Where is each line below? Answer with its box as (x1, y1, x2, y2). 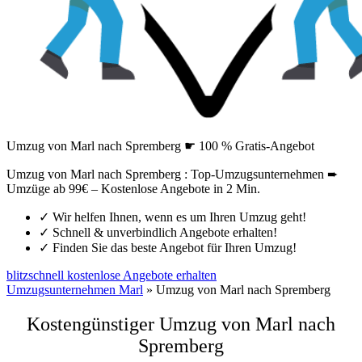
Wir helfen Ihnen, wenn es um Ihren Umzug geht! (49, 210, 306, 224)
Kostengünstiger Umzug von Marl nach (27, 313, 335, 335)
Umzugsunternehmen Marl (6, 283, 143, 297)
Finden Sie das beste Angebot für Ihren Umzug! (49, 241, 297, 255)
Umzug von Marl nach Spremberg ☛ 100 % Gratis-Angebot (6, 139, 314, 153)
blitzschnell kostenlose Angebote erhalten (6, 268, 217, 282)
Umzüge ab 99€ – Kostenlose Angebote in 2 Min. (6, 182, 260, 196)
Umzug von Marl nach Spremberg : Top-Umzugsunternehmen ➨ (6, 167, 338, 181)
